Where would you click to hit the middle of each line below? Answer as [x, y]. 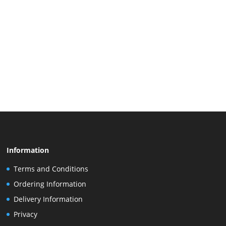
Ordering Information [50, 184]
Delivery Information [48, 199]
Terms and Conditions [51, 168]
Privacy [25, 214]
